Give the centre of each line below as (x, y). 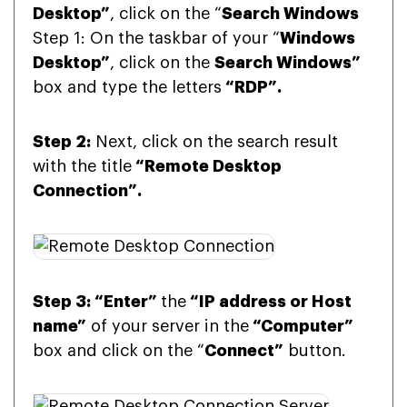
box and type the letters (127, 87)
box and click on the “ (119, 351)
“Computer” (301, 326)
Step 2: (62, 142)
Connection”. (87, 191)
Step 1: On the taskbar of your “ (156, 38)
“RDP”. (252, 87)
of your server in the (168, 326)
